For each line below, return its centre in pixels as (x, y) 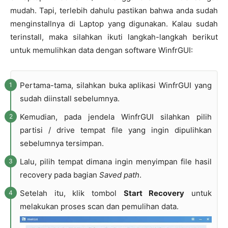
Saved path (119, 175)
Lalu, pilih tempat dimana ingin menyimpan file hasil (116, 162)
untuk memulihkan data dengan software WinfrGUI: (102, 50)
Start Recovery (154, 193)
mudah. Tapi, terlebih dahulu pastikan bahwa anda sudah (114, 10)
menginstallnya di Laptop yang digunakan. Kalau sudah (114, 24)
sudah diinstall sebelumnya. (70, 98)
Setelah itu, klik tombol (72, 193)
